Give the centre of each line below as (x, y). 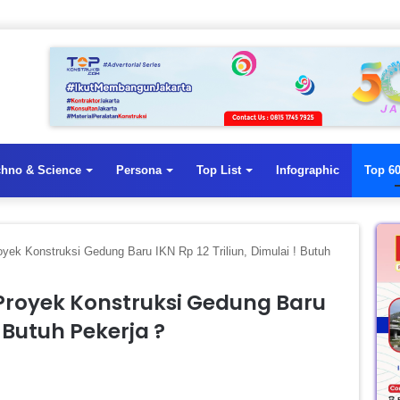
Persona (139, 170)
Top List (219, 170)
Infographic (308, 170)
